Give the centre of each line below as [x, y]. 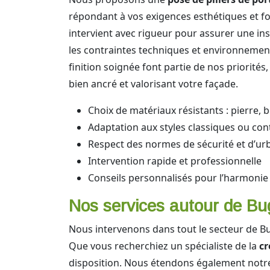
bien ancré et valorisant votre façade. [153, 84]
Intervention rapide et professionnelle [175, 161]
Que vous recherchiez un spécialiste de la [164, 246]
